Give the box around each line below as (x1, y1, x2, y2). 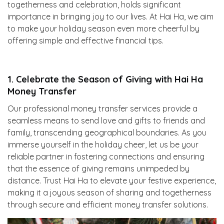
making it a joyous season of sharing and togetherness (7, 187, 211, 197)
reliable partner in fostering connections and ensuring (7, 151, 204, 161)
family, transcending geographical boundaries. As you (7, 127, 206, 137)
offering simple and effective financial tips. (7, 35, 163, 45)
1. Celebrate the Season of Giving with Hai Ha (7, 73, 203, 85)
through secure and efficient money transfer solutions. (7, 199, 208, 209)
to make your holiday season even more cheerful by (7, 23, 199, 33)
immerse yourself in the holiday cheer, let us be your (7, 139, 198, 149)
